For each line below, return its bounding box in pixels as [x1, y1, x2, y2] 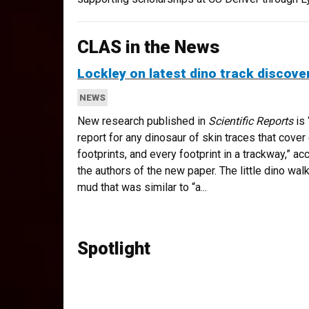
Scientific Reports [208, 114, 293, 128]
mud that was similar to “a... [77, 181, 207, 194]
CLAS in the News [77, 37, 219, 57]
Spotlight [77, 238, 150, 259]
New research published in [77, 114, 208, 128]
